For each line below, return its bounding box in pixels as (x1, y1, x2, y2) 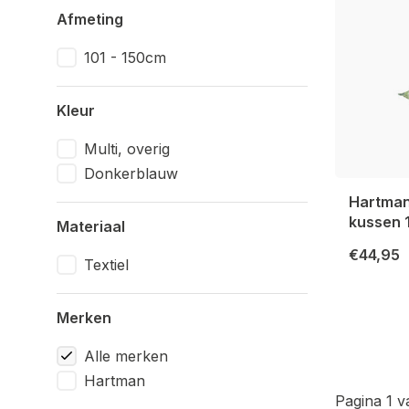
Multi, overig (84, 140, 170, 158)
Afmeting (57, 10, 123, 28)
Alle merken (84, 347, 168, 365)
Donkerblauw (84, 164, 178, 183)
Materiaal (57, 217, 125, 236)
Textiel (84, 256, 129, 274)
